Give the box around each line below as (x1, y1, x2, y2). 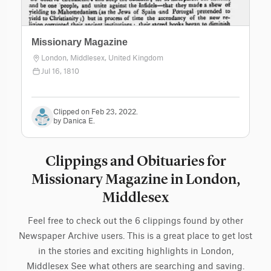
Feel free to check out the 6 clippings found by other (28, 217, 243, 226)
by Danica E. (53, 117, 95, 125)
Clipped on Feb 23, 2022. (53, 108, 138, 116)
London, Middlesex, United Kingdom (41, 54, 163, 62)
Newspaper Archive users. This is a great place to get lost (19, 232, 252, 241)
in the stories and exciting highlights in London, (38, 247, 233, 256)
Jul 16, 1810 (41, 67, 79, 75)
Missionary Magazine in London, (31, 172, 240, 187)
